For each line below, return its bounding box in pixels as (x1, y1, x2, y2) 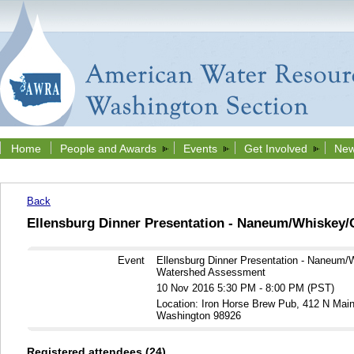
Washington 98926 (156, 310, 241, 322)
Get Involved (244, 142, 307, 155)
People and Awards (60, 142, 156, 155)
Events (183, 142, 217, 155)
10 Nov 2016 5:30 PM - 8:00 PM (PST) (156, 282, 334, 295)
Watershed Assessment (156, 266, 265, 279)
